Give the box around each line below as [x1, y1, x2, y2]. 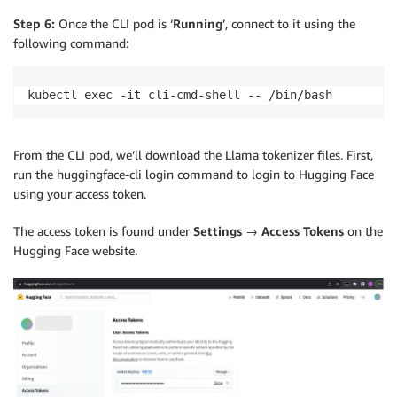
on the [347, 223, 383, 239]
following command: [13, 35, 128, 51]
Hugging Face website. [13, 243, 137, 259]
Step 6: [13, 16, 58, 32]
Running [173, 16, 222, 32]
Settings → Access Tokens [190, 223, 347, 239]
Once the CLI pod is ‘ [58, 16, 173, 32]
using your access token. [13, 186, 146, 202]
